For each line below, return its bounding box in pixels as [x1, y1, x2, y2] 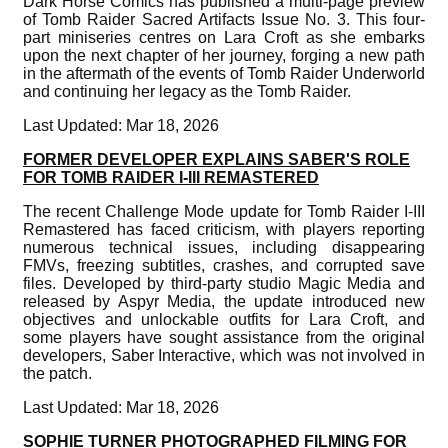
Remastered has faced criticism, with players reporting [23, 220, 425, 238]
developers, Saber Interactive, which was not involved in [23, 346, 425, 364]
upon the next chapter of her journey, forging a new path [23, 46, 425, 64]
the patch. [23, 364, 92, 382]
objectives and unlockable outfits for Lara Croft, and [23, 310, 425, 328]
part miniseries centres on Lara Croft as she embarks [23, 28, 425, 46]
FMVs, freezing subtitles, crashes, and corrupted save [23, 256, 425, 274]
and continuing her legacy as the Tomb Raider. [23, 82, 351, 100]
